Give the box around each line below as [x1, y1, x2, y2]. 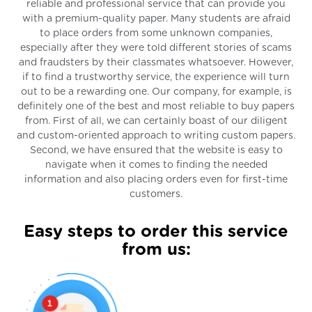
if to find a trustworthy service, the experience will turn [22, 72, 290, 82]
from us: [121, 241, 191, 258]
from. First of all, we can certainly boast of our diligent [24, 116, 288, 126]
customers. [130, 189, 182, 199]
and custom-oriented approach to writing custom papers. [17, 130, 295, 141]
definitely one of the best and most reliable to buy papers [17, 101, 295, 111]
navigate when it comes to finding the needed [45, 159, 267, 170]
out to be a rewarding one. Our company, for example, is [20, 86, 292, 97]
